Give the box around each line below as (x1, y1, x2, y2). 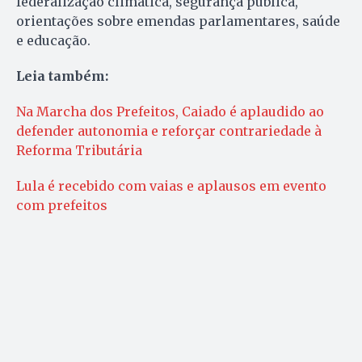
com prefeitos (16, 197, 107, 214)
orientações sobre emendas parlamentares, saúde (16, 13, 340, 30)
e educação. (16, 32, 90, 49)
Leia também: (16, 68, 108, 85)
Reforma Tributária (16, 142, 142, 159)
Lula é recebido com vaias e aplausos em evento (16, 178, 326, 195)
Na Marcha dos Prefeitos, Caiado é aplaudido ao (16, 103, 324, 120)
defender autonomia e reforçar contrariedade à (16, 123, 322, 140)
